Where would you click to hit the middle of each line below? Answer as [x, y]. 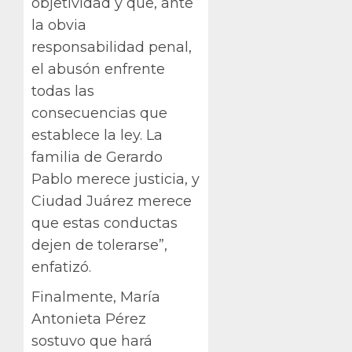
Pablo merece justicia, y [115, 180]
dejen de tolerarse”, [99, 246]
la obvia [59, 26]
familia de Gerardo [97, 158]
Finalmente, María [96, 297]
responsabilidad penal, [112, 48]
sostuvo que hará [92, 341]
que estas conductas [104, 224]
